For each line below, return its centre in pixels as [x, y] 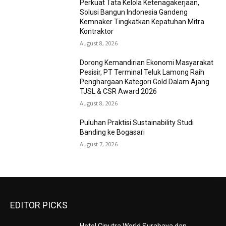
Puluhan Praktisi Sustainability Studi [137, 122]
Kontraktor [97, 31]
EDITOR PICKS [39, 205]
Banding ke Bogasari [112, 132]
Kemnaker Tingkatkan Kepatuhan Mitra [142, 21]
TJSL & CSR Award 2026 [119, 91]
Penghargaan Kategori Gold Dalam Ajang [145, 81]
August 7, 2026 [99, 144]
